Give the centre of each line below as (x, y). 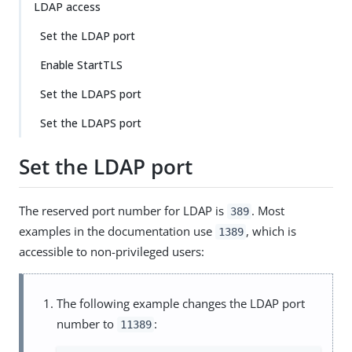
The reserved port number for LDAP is (123, 210)
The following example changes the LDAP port (181, 303)
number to (87, 323)
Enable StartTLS (81, 65)
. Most (268, 210)
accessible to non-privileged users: (112, 251)
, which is (271, 231)
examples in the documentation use (117, 231)
